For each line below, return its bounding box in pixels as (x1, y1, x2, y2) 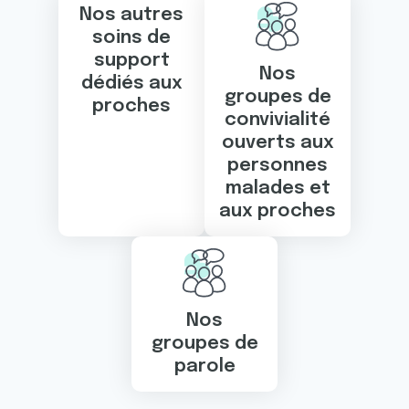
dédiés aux (80, 74, 183, 93)
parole (173, 357, 236, 376)
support (93, 51, 170, 70)
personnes (227, 156, 328, 175)
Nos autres (79, 5, 184, 25)
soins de (92, 28, 171, 47)
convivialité (225, 110, 330, 130)
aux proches (219, 202, 336, 221)
